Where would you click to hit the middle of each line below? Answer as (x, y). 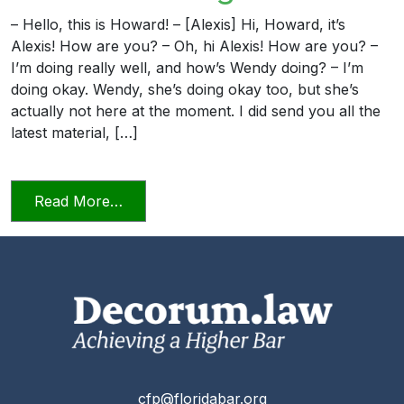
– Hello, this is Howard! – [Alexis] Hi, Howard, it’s (178, 24)
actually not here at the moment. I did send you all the (196, 110)
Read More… (78, 201)
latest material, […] (74, 132)
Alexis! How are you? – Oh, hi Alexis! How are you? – (194, 46)
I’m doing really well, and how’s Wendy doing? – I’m (187, 67)
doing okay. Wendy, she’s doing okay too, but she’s (185, 89)
